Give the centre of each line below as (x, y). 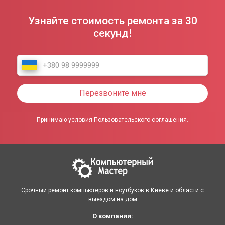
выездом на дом (113, 200)
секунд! (113, 33)
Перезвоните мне (113, 93)
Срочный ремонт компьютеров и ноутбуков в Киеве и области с (113, 191)
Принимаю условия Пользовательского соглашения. (113, 119)
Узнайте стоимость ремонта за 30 (113, 20)
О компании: (113, 216)
